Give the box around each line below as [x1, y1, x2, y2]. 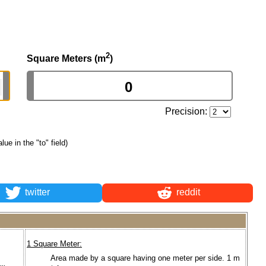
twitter [22, 187, 50, 198]
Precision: [165, 106, 210, 116]
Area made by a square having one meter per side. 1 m [50, 253, 240, 262]
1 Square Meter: [27, 239, 82, 249]
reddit [173, 187, 200, 198]
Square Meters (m [27, 53, 106, 64]
